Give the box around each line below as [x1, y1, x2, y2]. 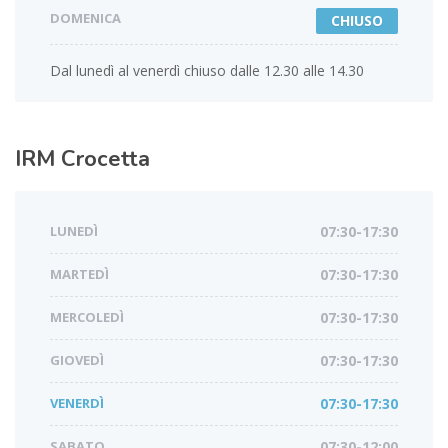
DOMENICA [50, 9, 121, 28]
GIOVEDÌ [50, 351, 104, 370]
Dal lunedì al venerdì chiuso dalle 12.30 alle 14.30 [50, 61, 364, 81]
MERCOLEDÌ [50, 308, 124, 327]
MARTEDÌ [50, 265, 109, 284]
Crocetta [61, 144, 150, 175]
